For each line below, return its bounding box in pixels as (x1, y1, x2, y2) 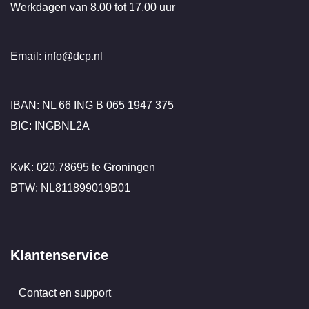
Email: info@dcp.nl (10, 50, 103, 62)
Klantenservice (10, 247, 108, 263)
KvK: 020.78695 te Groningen (10, 161, 155, 173)
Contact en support (19, 286, 111, 299)
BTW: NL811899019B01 (10, 181, 130, 194)
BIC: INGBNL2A (10, 119, 90, 132)
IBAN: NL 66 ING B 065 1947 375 (10, 99, 174, 111)
